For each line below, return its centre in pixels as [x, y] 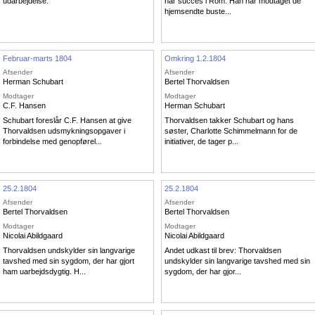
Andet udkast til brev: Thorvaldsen [223, 251]
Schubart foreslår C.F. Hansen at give [67, 121]
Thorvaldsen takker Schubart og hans [229, 121]
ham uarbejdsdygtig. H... [44, 272]
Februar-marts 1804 [37, 58]
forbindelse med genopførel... [52, 142]
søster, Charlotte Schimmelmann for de [231, 131]
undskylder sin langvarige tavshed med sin [237, 261]
